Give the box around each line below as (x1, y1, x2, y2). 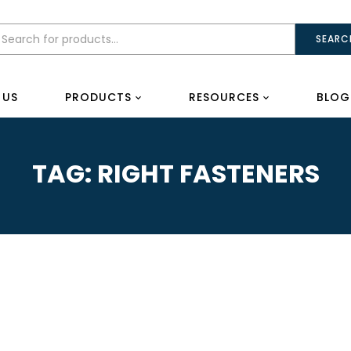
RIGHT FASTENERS (96, 156, 320, 191)
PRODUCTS (64, 89, 132, 105)
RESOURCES (188, 89, 259, 105)
